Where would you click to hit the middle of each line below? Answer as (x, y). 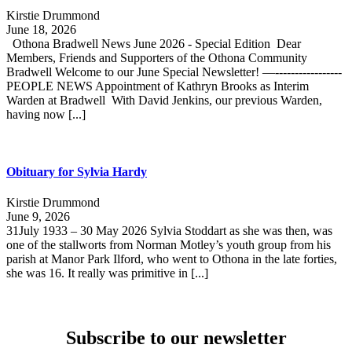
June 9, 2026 (38, 217)
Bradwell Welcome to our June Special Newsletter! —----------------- (174, 71)
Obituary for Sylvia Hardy (77, 172)
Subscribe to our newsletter (176, 338)
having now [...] (46, 114)
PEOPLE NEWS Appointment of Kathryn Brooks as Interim (158, 86)
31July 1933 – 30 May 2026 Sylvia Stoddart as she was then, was (169, 231)
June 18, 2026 (41, 29)
